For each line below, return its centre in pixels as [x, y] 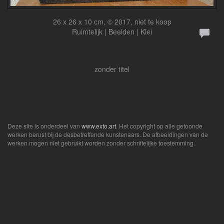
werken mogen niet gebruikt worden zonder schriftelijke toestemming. [101, 142]
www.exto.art [99, 125]
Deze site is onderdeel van [44, 125]
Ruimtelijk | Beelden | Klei [112, 31]
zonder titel [112, 69]
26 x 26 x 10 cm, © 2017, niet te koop [112, 21]
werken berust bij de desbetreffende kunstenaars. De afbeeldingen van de [108, 134]
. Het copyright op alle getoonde [159, 125]
